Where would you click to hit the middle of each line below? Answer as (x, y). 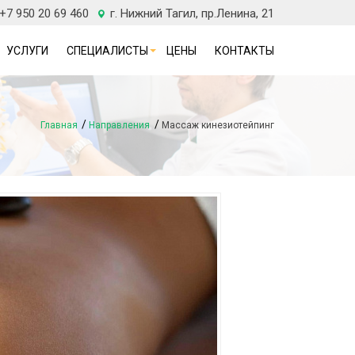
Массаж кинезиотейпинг (218, 125)
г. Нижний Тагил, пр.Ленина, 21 (192, 13)
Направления (120, 125)
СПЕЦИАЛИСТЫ (107, 51)
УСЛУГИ (27, 51)
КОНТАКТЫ (244, 51)
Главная (59, 125)
